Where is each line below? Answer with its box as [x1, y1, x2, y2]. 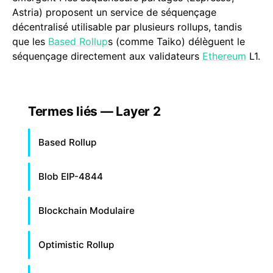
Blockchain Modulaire [38, 205, 135, 216]
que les [12, 35, 48, 48]
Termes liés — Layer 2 [28, 104, 161, 119]
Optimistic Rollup [38, 239, 114, 250]
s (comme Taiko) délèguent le [108, 35, 245, 48]
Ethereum [202, 50, 246, 62]
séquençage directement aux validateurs [12, 50, 202, 62]
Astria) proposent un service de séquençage [12, 6, 216, 18]
